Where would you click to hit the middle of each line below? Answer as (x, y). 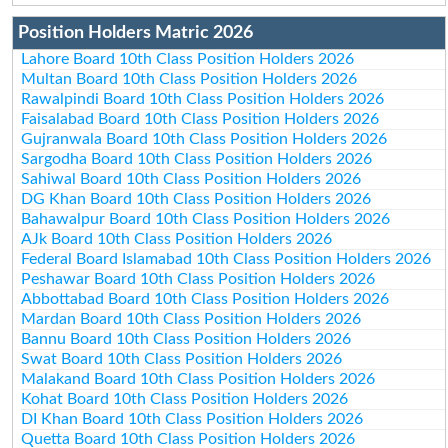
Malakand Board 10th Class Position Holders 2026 (198, 378)
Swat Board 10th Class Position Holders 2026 (182, 358)
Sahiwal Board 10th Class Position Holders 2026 (191, 178)
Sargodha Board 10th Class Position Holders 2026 (197, 158)
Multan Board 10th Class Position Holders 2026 (189, 78)
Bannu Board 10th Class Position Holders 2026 (186, 338)
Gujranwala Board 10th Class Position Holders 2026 (204, 138)
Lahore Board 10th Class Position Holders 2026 (188, 58)
